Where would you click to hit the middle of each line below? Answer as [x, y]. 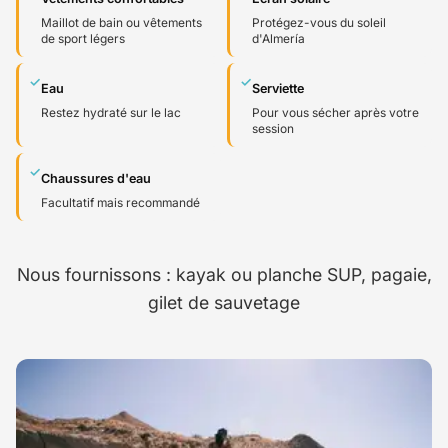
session [273, 128]
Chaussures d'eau [96, 178]
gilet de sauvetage [224, 302]
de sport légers [83, 38]
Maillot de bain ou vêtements [121, 22]
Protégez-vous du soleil [319, 22]
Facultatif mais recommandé [120, 202]
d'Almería [278, 38]
